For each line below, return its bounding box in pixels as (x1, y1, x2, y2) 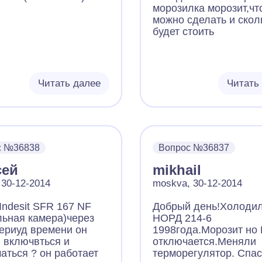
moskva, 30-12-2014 (152, 178, 242, 189)
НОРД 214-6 (152, 212, 212, 224)
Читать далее (37, 78, 101, 89)
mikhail (152, 162, 201, 178)
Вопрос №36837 (158, 143, 229, 153)
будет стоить (152, 26, 214, 37)
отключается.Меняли (152, 236, 256, 247)
